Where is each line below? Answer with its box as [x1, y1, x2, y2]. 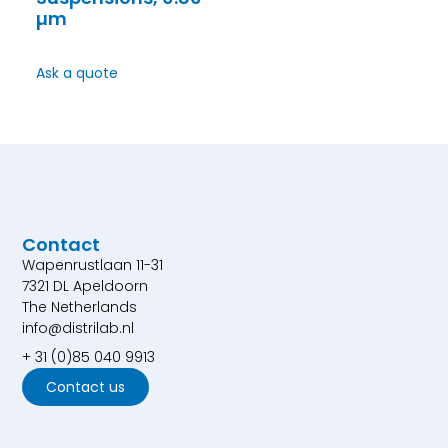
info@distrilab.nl [22, 318, 135, 339]
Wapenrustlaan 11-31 [22, 255, 164, 276]
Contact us [46, 377, 126, 398]
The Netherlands [22, 297, 138, 318]
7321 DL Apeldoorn [22, 276, 149, 297]
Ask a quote [35, 62, 118, 83]
